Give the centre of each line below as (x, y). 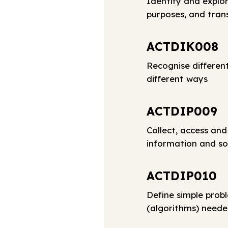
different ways (177, 78)
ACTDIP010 (182, 176)
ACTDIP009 (182, 111)
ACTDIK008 (183, 46)
